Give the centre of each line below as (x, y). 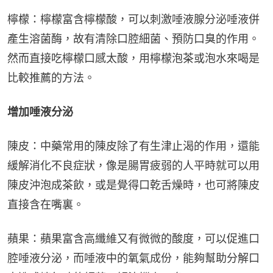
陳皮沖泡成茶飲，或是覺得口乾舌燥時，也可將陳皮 (133, 185)
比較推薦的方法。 (51, 77)
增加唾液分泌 (40, 112)
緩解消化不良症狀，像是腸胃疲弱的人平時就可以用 (133, 165)
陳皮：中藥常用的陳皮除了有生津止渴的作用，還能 (133, 146)
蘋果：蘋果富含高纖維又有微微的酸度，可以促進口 (133, 238)
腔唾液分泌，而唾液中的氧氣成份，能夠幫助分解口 (133, 258)
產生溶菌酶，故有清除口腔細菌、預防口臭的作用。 (133, 38)
